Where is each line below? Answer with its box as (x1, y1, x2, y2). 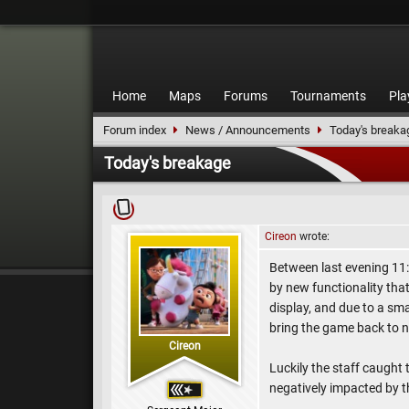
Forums (224, 89, 267, 103)
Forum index (103, 123, 166, 137)
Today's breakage (104, 153, 231, 173)
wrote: (297, 230, 330, 243)
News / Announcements (185, 123, 310, 137)
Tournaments (290, 89, 366, 103)
